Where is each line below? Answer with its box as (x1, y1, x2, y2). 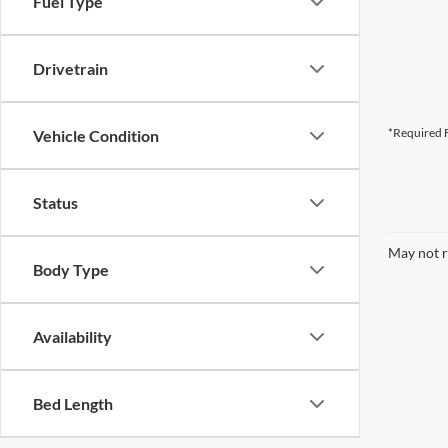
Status (33, 193, 78, 212)
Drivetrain (33, 59, 108, 78)
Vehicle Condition (33, 126, 159, 145)
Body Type (33, 260, 109, 279)
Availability (33, 327, 112, 346)
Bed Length (33, 394, 113, 413)
